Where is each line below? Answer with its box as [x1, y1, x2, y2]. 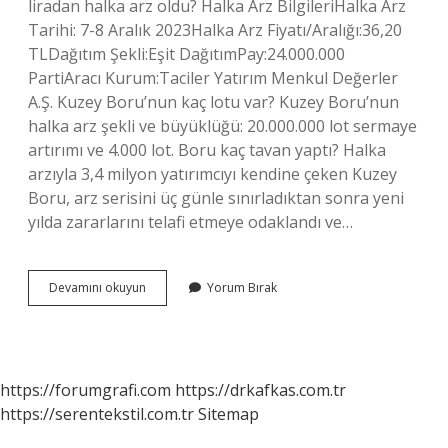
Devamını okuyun [49, 279, 146, 296]
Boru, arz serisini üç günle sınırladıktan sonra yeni [28, 187, 404, 209]
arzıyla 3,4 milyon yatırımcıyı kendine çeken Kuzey [28, 163, 397, 185]
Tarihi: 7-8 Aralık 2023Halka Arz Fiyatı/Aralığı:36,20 [28, 19, 402, 41]
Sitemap [198, 403, 259, 425]
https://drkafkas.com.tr [175, 379, 346, 401]
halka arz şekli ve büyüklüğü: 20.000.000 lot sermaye [28, 115, 417, 137]
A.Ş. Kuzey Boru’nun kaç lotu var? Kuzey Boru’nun [28, 91, 399, 113]
